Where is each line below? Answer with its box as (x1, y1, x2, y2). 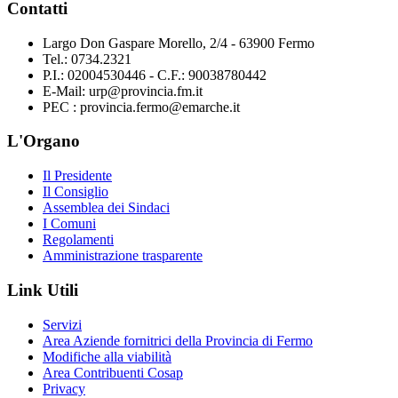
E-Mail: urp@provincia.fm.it (43, 83, 203, 99)
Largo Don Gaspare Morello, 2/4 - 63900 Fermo (43, 35, 314, 51)
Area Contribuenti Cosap (43, 364, 183, 380)
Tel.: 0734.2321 (43, 51, 131, 67)
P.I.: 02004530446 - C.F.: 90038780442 (43, 67, 267, 83)
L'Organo (7, 131, 80, 151)
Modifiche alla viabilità (43, 348, 171, 364)
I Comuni (43, 216, 96, 232)
